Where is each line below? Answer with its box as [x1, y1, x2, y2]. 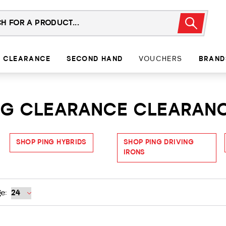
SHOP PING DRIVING [123, 139, 194, 146]
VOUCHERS [139, 55, 183, 63]
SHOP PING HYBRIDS [16, 139, 87, 146]
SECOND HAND [67, 55, 123, 63]
